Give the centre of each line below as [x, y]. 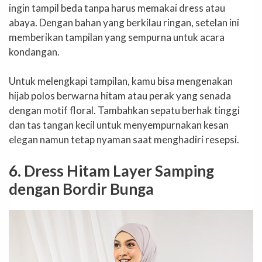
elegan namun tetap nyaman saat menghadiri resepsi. [124, 140]
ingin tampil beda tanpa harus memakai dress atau [117, 8]
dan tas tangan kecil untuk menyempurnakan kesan [119, 125]
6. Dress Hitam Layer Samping [111, 170]
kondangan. [34, 51]
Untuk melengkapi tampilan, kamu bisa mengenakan [121, 81]
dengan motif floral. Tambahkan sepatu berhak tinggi [124, 111]
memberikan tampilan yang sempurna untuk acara [117, 37]
